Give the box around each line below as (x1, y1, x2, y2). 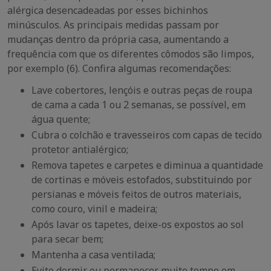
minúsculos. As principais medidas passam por (7, 18, 219, 31)
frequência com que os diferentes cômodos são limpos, (7, 47, 254, 60)
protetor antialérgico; (31, 143, 128, 156)
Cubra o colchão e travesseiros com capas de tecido (31, 128, 262, 142)
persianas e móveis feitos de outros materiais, (31, 188, 241, 201)
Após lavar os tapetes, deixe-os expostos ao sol (31, 218, 244, 231)
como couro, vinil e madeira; (31, 202, 157, 215)
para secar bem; (31, 232, 103, 246)
